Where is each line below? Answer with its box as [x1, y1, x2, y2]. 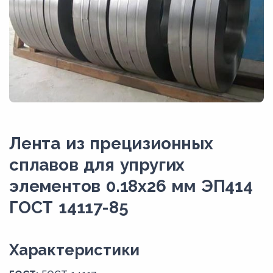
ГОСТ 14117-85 [9, 197, 129, 218]
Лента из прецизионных [9, 133, 213, 154]
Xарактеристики [9, 241, 140, 260]
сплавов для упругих [9, 155, 185, 175]
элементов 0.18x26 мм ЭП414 [9, 176, 253, 196]
